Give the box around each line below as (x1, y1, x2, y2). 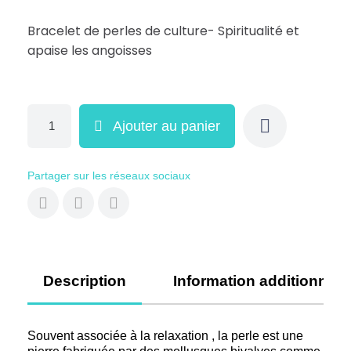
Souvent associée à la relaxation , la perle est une (27, 328, 303, 342)
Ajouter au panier (113, 118, 220, 134)
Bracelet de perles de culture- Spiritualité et (27, 21, 299, 40)
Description (43, 272, 126, 289)
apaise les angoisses (27, 41, 155, 60)
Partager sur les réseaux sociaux (27, 168, 190, 182)
